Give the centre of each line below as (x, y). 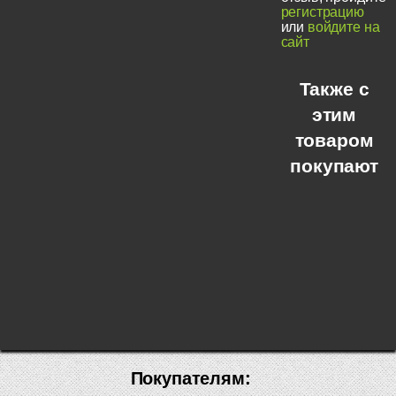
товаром (334, 141)
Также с (334, 89)
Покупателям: (190, 379)
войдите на (343, 27)
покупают (334, 166)
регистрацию (322, 11)
